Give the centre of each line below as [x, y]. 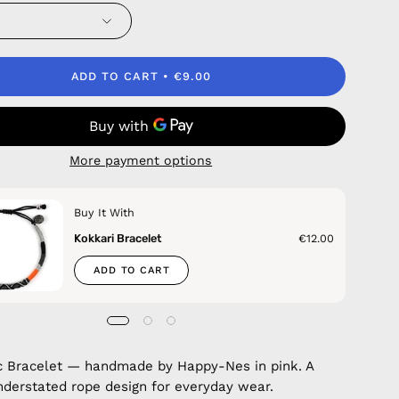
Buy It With [105, 212]
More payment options [141, 160]
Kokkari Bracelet [118, 238]
